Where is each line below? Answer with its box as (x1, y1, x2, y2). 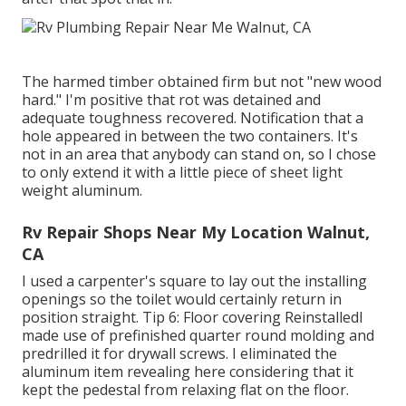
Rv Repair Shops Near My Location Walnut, (22, 220, 370, 243)
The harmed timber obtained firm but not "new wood (22, 71, 382, 92)
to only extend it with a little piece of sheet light (22, 161, 343, 182)
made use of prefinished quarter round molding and (22, 324, 374, 345)
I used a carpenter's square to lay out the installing (22, 270, 367, 291)
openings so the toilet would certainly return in (22, 288, 342, 309)
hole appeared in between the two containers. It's (22, 125, 358, 146)
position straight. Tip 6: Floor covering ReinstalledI (22, 306, 363, 327)
